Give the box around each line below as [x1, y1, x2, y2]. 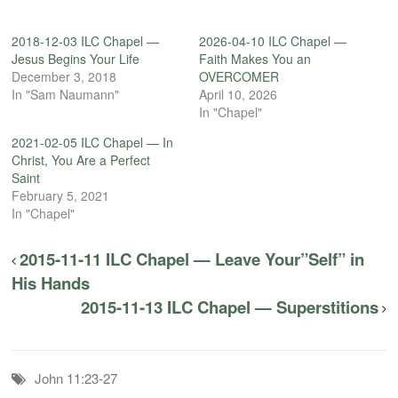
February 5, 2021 [12, 186, 110, 204]
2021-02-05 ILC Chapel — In [12, 132, 174, 151]
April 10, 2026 [199, 84, 277, 103]
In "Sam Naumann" [12, 84, 120, 103]
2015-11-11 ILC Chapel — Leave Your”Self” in [20, 246, 365, 271]
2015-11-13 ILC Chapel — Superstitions [80, 294, 378, 319]
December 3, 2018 [12, 67, 117, 85]
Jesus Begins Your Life [12, 49, 140, 68]
